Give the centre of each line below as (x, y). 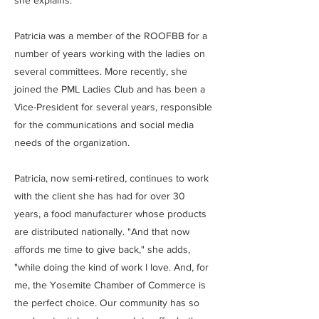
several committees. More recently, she (101, 71)
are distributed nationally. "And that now (102, 231)
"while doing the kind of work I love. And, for (111, 267)
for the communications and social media (104, 125)
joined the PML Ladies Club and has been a (110, 89)
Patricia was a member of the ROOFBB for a (111, 36)
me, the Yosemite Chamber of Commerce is (110, 285)
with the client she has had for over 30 (100, 196)
